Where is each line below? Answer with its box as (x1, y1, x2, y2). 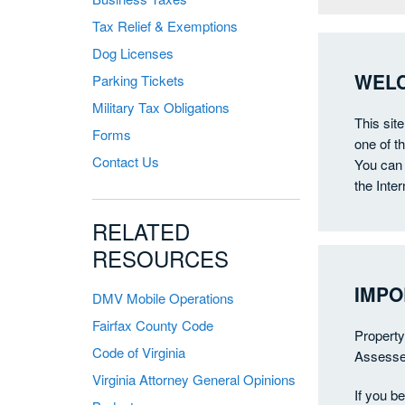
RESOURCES (92, 241, 229, 274)
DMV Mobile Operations (92, 287, 234, 307)
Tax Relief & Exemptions (92, 15, 238, 35)
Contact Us (92, 151, 159, 171)
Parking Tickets (92, 70, 184, 89)
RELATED (92, 214, 190, 247)
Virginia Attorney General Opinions (92, 369, 296, 389)
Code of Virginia (92, 342, 185, 362)
